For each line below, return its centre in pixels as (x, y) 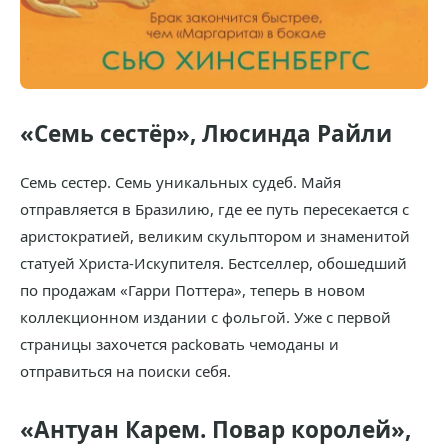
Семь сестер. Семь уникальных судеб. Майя (180, 182)
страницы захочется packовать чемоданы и (179, 344)
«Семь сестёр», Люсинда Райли (206, 134)
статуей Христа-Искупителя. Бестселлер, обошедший (213, 263)
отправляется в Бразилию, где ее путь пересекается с (214, 209)
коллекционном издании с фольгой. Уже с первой (205, 317)
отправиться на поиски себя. (125, 371)
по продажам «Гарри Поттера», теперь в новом (192, 290)
